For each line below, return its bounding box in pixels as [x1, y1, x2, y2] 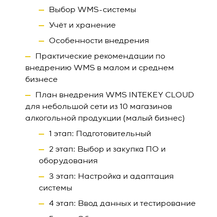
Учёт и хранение [49, 22, 116, 30]
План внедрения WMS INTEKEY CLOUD [35, 92, 194, 99]
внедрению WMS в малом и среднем [25, 64, 174, 72]
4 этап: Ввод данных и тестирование [49, 200, 196, 208]
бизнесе [25, 76, 58, 84]
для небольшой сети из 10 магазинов [25, 103, 172, 111]
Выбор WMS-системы [49, 6, 136, 14]
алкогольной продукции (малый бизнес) [25, 115, 185, 123]
